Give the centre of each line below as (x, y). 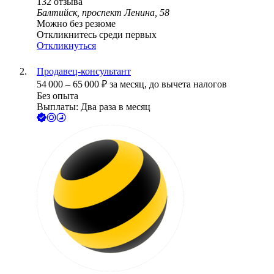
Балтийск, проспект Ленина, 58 (103, 13)
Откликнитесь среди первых (97, 35)
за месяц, (129, 84)
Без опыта (57, 96)
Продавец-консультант (84, 72)
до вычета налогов (188, 84)
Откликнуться (66, 46)
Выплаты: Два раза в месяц (94, 107)
